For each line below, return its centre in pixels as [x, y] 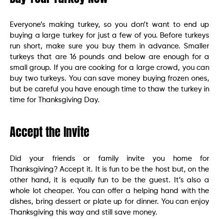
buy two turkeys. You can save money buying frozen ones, [109, 78]
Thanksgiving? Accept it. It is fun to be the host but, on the [109, 169]
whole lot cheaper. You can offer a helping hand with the [109, 191]
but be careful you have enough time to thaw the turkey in [109, 89]
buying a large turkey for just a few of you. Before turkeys [109, 35]
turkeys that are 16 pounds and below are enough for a [109, 57]
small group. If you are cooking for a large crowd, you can [109, 67]
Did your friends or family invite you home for [109, 158]
